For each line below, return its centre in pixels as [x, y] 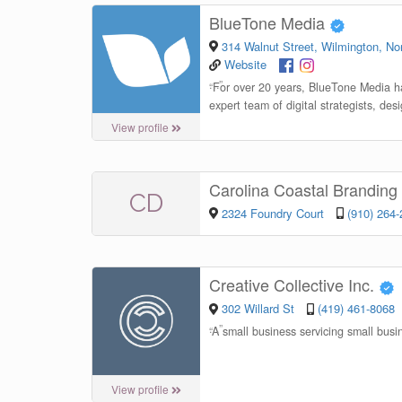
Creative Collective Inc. [294, 285]
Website [245, 64]
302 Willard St [259, 308]
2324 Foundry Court [274, 213]
